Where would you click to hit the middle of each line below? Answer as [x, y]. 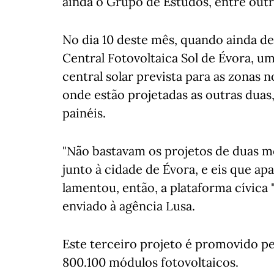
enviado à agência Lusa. [129, 206]
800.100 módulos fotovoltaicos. [150, 262]
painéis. [84, 113]
